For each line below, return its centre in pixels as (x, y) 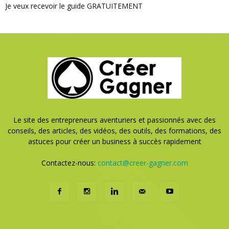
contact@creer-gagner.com (143, 163)
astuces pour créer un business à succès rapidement (114, 141)
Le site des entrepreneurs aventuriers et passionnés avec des (114, 120)
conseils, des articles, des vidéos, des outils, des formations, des (114, 130)
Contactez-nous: (69, 163)
